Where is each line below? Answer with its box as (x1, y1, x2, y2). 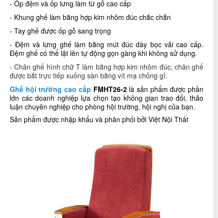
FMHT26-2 (93, 84, 129, 94)
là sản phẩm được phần (129, 84, 204, 94)
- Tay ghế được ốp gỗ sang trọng (10, 26, 111, 36)
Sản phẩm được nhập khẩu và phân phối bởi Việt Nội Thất (10, 114, 188, 124)
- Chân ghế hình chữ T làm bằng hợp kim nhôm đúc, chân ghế (10, 62, 203, 72)
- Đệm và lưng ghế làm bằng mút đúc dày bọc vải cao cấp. (10, 39, 203, 49)
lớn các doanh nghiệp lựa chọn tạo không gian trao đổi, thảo (10, 93, 203, 103)
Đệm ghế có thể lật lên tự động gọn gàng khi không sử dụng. (10, 48, 197, 58)
